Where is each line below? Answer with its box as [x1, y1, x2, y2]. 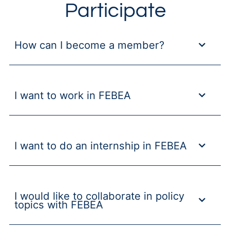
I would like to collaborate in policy [14, 189, 184, 202]
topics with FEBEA [14, 198, 103, 211]
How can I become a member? [14, 38, 164, 51]
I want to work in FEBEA [14, 88, 131, 102]
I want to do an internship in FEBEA [14, 139, 187, 152]
